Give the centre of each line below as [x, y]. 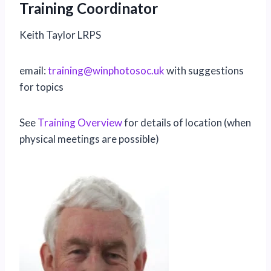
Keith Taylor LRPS [60, 35]
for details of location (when [187, 123]
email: [34, 71]
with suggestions [204, 71]
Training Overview [80, 123]
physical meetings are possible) [89, 139]
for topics [41, 87]
